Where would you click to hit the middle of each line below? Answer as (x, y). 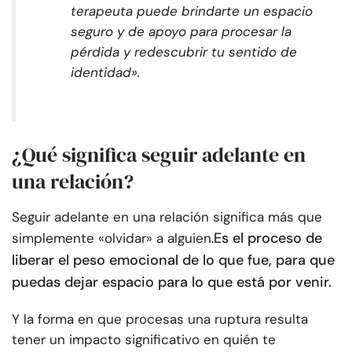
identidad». (105, 73)
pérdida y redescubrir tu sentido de (184, 52)
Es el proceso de (268, 238)
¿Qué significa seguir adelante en (159, 155)
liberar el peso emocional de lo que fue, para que (173, 260)
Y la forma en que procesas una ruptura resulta (160, 319)
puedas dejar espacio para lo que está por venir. (172, 282)
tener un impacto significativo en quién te (144, 340)
